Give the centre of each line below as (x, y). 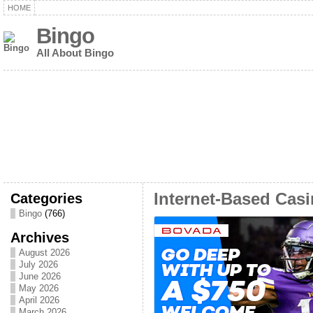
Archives (39, 237)
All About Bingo (75, 53)
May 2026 (38, 288)
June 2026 (39, 276)
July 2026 (38, 264)
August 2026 (44, 253)
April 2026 (39, 300)
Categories (46, 198)
